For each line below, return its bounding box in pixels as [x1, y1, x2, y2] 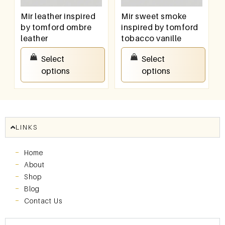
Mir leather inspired [21, 11, 96, 21]
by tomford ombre [21, 22, 92, 32]
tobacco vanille [121, 33, 182, 43]
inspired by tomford [121, 22, 198, 32]
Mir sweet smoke [121, 11, 187, 21]
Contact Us [24, 196, 62, 205]
